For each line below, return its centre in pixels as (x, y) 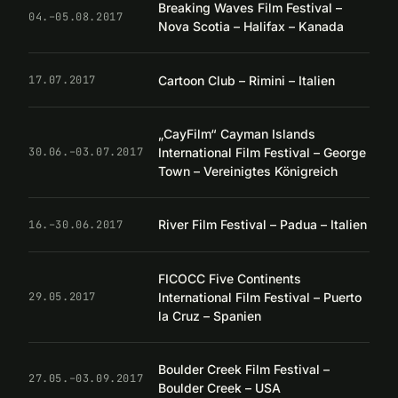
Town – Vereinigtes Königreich (248, 171)
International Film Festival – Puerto (260, 297)
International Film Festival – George (262, 152)
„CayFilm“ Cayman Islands (237, 133)
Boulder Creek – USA (219, 388)
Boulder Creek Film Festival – (244, 370)
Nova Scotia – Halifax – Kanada (251, 27)
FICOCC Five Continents (230, 278)
